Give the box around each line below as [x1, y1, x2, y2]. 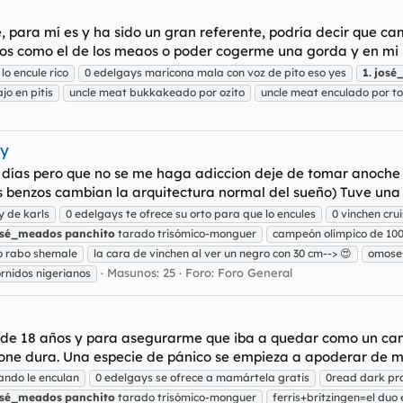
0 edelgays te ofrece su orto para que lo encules [66, 206, 316, 220]
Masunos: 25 [107, 264, 175, 280]
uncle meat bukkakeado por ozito [69, 85, 245, 99]
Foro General [218, 264, 292, 280]
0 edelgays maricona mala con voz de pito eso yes [85, 65, 346, 79]
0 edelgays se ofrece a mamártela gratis [95, 371, 309, 385]
